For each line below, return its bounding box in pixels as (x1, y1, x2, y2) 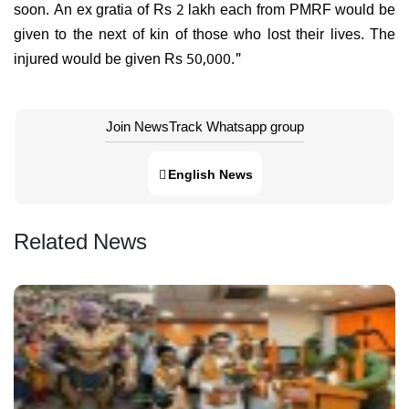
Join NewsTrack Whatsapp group (105, 113, 304, 137)
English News (167, 162, 253, 184)
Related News (14, 220, 147, 258)
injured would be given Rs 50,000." (14, 44, 246, 70)
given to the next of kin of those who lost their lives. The (14, 19, 395, 46)
